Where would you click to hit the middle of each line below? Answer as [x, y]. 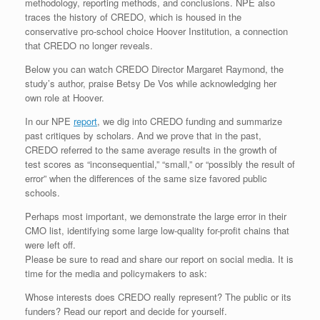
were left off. [50, 245]
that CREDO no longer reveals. [89, 45]
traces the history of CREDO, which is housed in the [133, 17]
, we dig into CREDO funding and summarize [190, 121]
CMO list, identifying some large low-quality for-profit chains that [157, 230]
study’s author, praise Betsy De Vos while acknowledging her [151, 83]
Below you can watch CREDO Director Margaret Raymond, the [154, 69]
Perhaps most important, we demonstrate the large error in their [156, 216]
